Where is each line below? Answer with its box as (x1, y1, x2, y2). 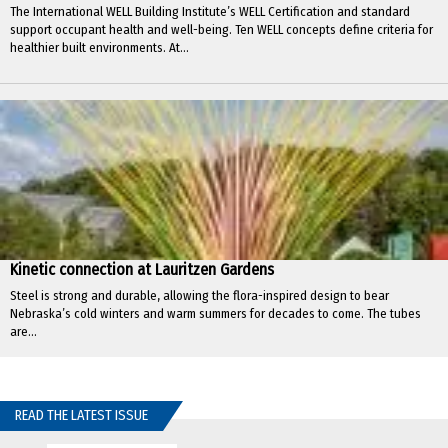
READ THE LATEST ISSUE (15, 407, 148, 425)
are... (10, 324, 37, 340)
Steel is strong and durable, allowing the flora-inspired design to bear (10, 288, 389, 304)
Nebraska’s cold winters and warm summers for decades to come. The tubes (10, 306, 421, 322)
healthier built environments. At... (10, 40, 189, 56)
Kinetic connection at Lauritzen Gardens (10, 260, 274, 280)
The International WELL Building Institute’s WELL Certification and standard (10, 4, 410, 20)
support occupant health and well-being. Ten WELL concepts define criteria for (10, 22, 433, 38)
